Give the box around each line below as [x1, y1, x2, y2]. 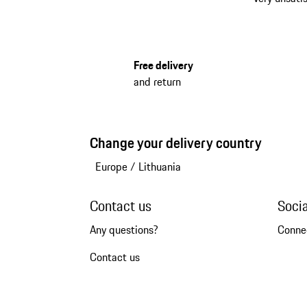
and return [133, 73, 181, 90]
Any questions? [89, 221, 158, 238]
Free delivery [133, 56, 193, 73]
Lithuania [138, 158, 181, 175]
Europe [95, 158, 127, 175]
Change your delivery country [89, 132, 262, 153]
